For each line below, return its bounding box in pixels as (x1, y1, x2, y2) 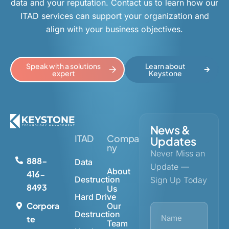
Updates (150, 134, 196, 149)
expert (52, 68, 75, 78)
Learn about (145, 61, 186, 71)
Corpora (27, 200, 59, 212)
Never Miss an (150, 148, 205, 159)
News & (150, 123, 190, 138)
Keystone (148, 68, 182, 78)
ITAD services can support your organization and (20, 11, 209, 21)
